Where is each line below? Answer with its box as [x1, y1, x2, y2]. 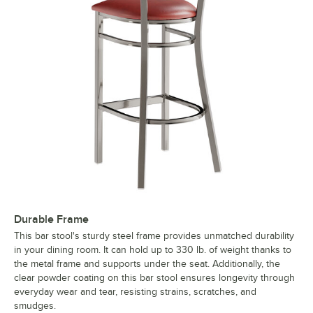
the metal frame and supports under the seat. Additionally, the [14, 258, 280, 269]
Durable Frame [14, 212, 89, 226]
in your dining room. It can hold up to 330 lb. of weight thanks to [14, 244, 291, 255]
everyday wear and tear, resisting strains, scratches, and [14, 286, 256, 297]
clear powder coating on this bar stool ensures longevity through [14, 272, 295, 283]
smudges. [14, 300, 56, 311]
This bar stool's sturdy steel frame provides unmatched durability [14, 230, 294, 241]
